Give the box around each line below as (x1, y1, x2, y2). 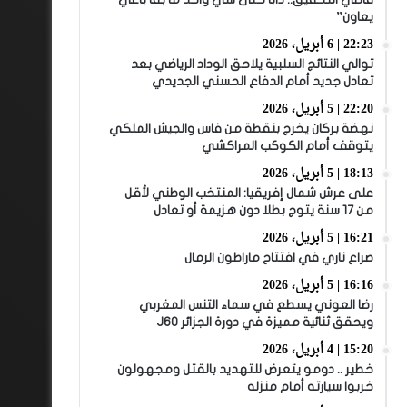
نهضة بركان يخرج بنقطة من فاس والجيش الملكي (108, 122, 373, 135)
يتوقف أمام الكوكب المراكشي (201, 139, 373, 153)
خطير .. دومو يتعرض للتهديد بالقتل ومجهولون (116, 362, 373, 376)
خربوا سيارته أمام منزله (246, 380, 373, 393)
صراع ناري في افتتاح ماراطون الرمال (184, 251, 373, 264)
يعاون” (335, 10, 373, 24)
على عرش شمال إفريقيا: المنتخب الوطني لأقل (124, 186, 373, 200)
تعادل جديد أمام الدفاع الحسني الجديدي (151, 74, 373, 88)
